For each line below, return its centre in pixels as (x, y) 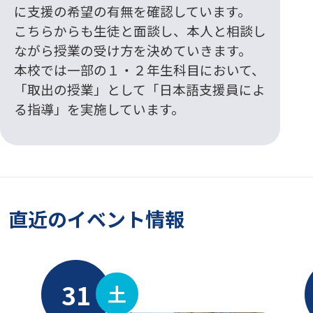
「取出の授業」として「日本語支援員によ (139, 89)
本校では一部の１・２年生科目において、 (139, 69)
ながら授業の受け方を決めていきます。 (132, 50)
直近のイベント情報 (96, 219)
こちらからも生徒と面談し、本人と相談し (140, 30)
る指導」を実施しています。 (99, 108)
